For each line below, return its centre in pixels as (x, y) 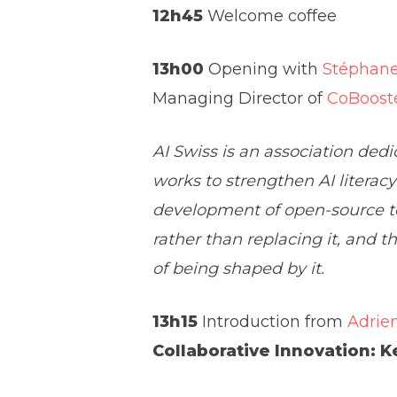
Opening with (264, 69)
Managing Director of (240, 98)
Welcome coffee (270, 16)
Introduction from (273, 321)
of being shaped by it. (239, 268)
